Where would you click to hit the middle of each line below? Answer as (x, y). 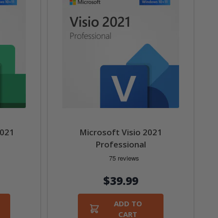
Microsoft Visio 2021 (120, 132)
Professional (120, 145)
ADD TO (128, 203)
